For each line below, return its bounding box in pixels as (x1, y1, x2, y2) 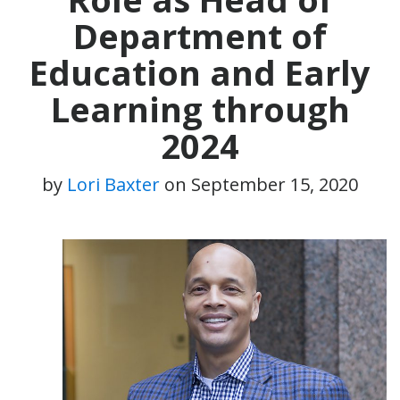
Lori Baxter (67, 171, 160, 196)
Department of (73, 12, 327, 59)
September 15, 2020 (191, 171, 358, 196)
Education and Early (29, 48, 371, 96)
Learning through (50, 85, 350, 132)
